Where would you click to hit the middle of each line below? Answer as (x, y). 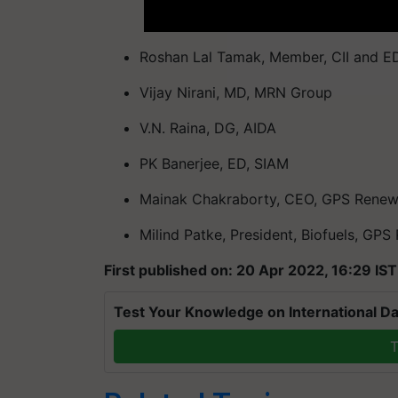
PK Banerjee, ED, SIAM (214, 163)
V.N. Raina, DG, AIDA (208, 127)
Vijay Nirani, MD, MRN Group (236, 92)
